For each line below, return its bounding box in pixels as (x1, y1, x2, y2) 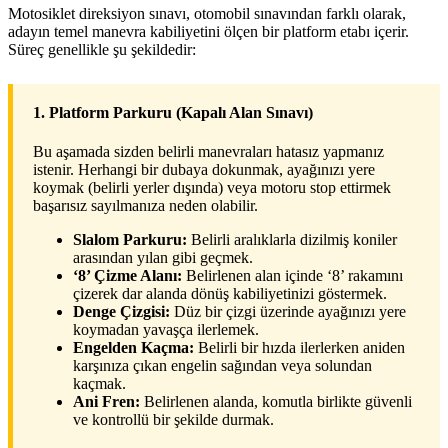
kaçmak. (73, 375, 126, 393)
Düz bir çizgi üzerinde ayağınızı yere (170, 303, 406, 321)
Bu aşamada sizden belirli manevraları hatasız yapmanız (33, 143, 384, 161)
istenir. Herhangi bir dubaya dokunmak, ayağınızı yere (33, 161, 375, 179)
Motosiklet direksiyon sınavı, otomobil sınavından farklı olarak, (8, 4, 406, 22)
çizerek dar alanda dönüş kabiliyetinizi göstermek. (73, 285, 387, 303)
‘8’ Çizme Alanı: (73, 267, 182, 285)
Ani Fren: (73, 393, 140, 411)
